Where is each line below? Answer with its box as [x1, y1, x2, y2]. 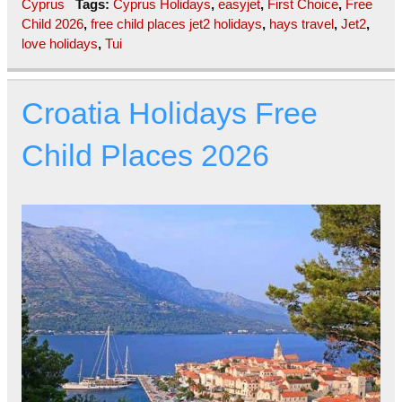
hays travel [269, 16, 334, 32]
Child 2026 [22, 16, 83, 32]
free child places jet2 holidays [91, 16, 262, 32]
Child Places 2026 [22, 139, 269, 173]
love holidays [22, 36, 98, 52]
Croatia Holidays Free [22, 97, 318, 131]
